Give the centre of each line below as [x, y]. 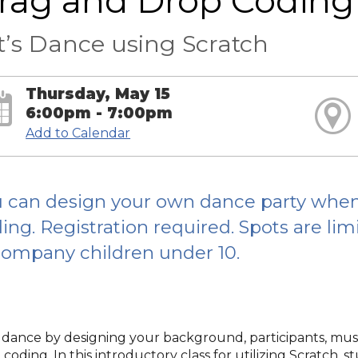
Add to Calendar [78, 133]
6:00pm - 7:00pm [99, 113]
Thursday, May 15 [98, 93]
